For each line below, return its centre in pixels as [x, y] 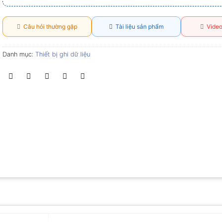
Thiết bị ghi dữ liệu [62, 55]
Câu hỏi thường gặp [49, 27]
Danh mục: [19, 55]
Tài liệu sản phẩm [138, 27]
